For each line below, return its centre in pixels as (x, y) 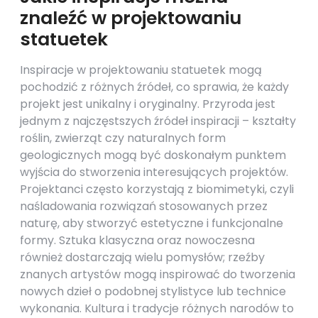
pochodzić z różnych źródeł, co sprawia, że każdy (154, 87)
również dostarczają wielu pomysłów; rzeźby (142, 257)
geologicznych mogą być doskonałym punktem (153, 155)
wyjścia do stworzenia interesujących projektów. (154, 172)
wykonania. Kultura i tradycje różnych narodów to (157, 308)
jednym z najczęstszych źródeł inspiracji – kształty (158, 121)
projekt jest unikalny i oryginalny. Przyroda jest (148, 104)
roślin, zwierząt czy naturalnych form (123, 138)
